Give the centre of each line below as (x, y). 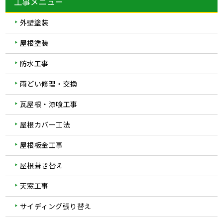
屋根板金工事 (41, 145)
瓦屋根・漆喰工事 (49, 104)
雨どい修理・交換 (49, 83)
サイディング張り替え (56, 206)
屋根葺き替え (41, 165)
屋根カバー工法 (45, 124)
